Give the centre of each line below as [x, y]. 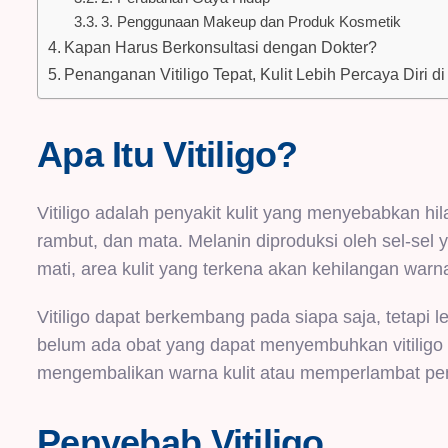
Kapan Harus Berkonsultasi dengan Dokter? [221, 46]
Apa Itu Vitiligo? [167, 154]
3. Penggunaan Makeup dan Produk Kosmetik [250, 21]
